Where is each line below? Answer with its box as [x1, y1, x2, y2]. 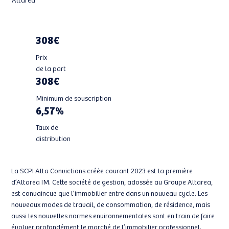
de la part [36, 63, 66, 74]
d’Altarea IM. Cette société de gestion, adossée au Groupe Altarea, [11, 176, 213, 188]
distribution [36, 133, 71, 144]
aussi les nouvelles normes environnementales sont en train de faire [11, 210, 215, 221]
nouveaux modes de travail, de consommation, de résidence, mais [11, 199, 211, 210]
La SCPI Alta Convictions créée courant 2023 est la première [11, 165, 193, 176]
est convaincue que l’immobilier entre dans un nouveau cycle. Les [11, 188, 208, 199]
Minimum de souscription [36, 92, 112, 103]
